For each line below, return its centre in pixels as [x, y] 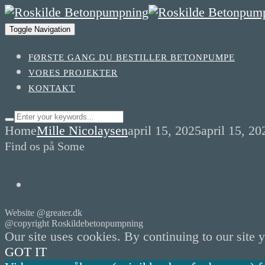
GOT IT [26, 252]
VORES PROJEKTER [73, 73]
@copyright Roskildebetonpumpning [74, 223]
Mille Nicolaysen [82, 130]
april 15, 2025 [164, 130]
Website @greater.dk [43, 213]
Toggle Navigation [40, 29]
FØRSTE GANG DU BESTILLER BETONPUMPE [132, 57]
